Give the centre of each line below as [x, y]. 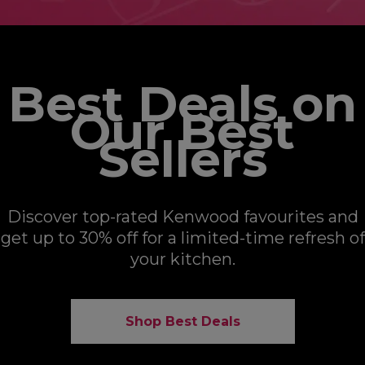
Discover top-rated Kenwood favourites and [182, 217]
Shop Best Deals [182, 322]
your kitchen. [182, 259]
